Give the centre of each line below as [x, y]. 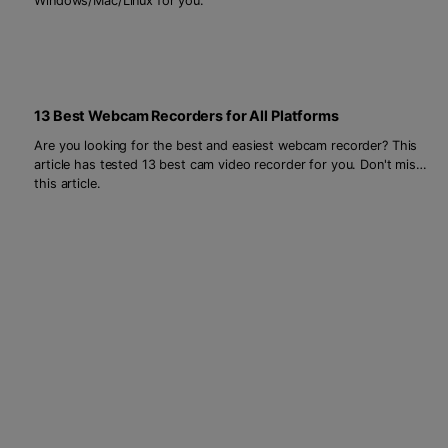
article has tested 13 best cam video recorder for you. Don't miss [228, 165]
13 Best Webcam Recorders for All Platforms [186, 115]
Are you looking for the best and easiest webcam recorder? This [226, 146]
